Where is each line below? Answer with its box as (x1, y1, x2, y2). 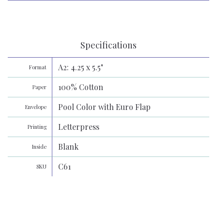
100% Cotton (58, 81, 103, 92)
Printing (28, 123, 47, 130)
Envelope (25, 103, 47, 110)
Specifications (80, 39, 137, 51)
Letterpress (58, 121, 99, 132)
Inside (32, 142, 47, 150)
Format (29, 63, 47, 71)
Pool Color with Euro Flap (58, 101, 151, 112)
